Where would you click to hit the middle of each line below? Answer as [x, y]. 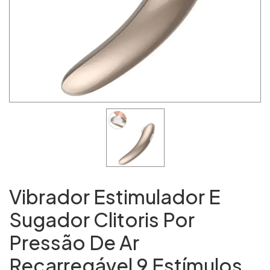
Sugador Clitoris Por [102, 219]
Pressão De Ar [74, 242]
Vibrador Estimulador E [115, 196]
